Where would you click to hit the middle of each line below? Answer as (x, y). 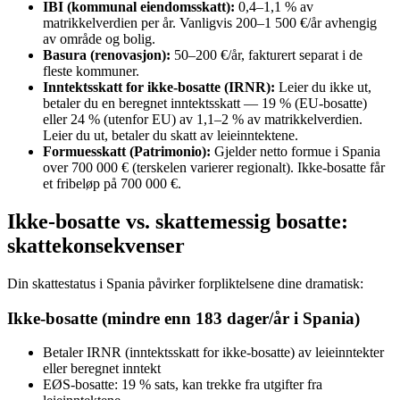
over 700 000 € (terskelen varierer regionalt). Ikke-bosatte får (214, 168)
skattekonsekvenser (96, 246)
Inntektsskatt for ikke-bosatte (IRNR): (159, 87)
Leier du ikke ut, (323, 87)
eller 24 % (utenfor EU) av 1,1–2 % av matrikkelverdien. (203, 120)
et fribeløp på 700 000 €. (112, 184)
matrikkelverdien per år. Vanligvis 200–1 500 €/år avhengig (210, 23)
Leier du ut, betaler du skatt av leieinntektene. (171, 136)
